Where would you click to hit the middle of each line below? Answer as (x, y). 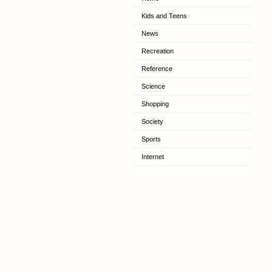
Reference (157, 69)
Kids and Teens (164, 16)
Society (152, 121)
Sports (151, 139)
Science (153, 86)
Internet (152, 157)
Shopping (155, 104)
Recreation (157, 51)
